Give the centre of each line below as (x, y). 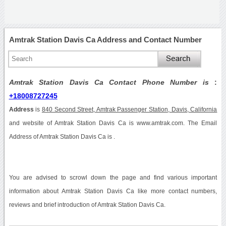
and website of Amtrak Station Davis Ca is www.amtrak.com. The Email (113, 123)
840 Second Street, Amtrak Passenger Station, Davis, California (129, 109)
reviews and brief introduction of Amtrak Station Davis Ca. (87, 205)
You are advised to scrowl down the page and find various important (113, 177)
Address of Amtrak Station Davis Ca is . (62, 136)
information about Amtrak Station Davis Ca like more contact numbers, (113, 191)
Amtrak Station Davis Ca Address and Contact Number (105, 39)
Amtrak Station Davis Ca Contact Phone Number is (112, 82)
